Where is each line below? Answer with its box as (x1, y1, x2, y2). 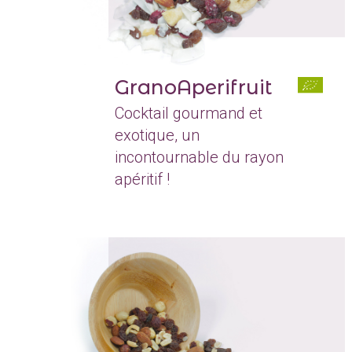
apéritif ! (115, 169, 170, 189)
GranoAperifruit (115, 75, 273, 99)
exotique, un (115, 125, 200, 145)
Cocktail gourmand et (115, 103, 262, 123)
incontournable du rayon (115, 147, 284, 167)
